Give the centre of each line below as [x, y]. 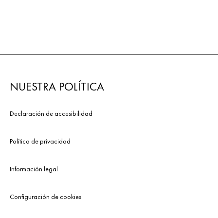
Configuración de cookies [45, 196]
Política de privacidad [40, 141]
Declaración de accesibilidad [51, 113]
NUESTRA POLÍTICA [57, 86]
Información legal [34, 169]
